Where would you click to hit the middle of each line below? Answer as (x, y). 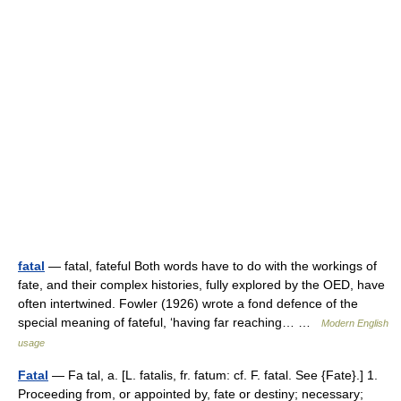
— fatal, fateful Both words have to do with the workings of (211, 266)
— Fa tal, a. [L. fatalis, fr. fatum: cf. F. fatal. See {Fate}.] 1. (213, 375)
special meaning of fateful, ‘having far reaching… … (170, 322)
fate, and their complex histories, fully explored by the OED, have (201, 285)
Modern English (355, 323)
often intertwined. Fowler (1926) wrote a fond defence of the (188, 303)
